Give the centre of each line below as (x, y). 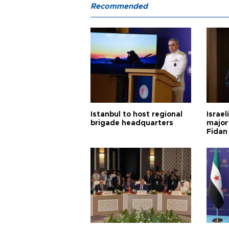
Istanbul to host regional (136, 114)
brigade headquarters (132, 123)
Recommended (119, 6)
